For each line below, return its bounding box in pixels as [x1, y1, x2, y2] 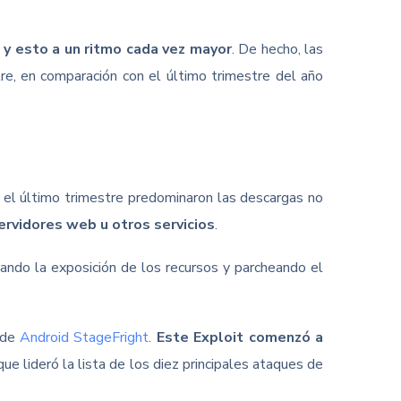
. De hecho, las [231, 39, 324, 59]
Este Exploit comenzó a [156, 328, 324, 347]
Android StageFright [19, 328, 149, 347]
